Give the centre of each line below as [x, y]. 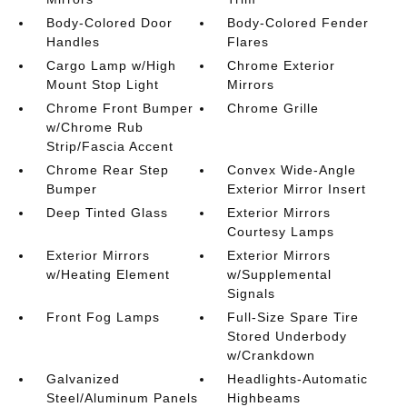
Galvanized [83, 379]
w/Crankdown [272, 355]
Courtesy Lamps [281, 232]
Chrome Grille [273, 108]
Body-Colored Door [109, 23]
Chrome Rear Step [107, 170]
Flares [248, 42]
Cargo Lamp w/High [111, 65]
